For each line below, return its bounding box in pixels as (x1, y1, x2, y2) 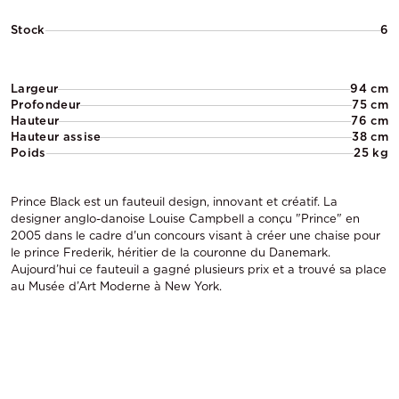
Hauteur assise (11, 130, 102, 143)
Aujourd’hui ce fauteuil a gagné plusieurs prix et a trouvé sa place (11, 263, 387, 276)
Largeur (11, 82, 59, 95)
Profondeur (11, 98, 81, 111)
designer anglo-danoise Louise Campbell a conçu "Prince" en (11, 212, 360, 225)
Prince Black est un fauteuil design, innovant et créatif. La (11, 195, 338, 208)
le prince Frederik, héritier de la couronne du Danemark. (11, 246, 330, 259)
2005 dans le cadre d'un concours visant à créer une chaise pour (11, 229, 380, 242)
